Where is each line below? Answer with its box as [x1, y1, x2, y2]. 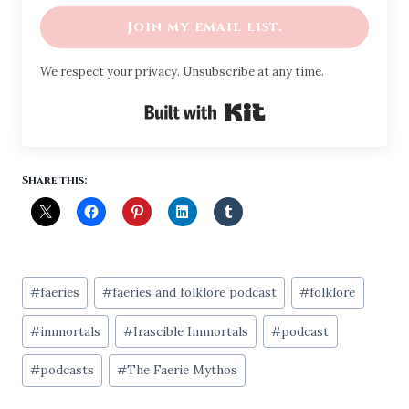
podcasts [40, 362, 95, 379]
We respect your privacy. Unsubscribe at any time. [40, 63, 324, 79]
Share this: [22, 172, 87, 187]
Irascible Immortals [133, 322, 249, 340]
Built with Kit [265, 98, 363, 119]
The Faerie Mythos [127, 362, 238, 379]
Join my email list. [126, 16, 283, 37]
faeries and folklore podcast [112, 284, 278, 301]
